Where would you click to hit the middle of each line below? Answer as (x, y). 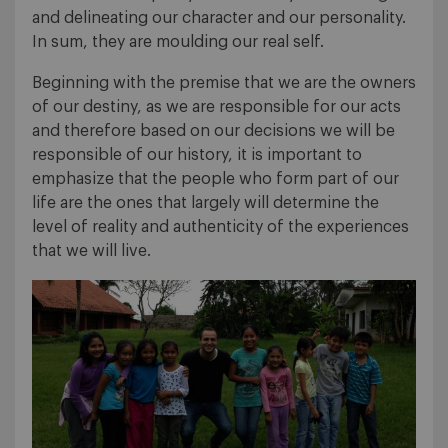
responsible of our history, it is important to (197, 155)
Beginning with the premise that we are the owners (224, 83)
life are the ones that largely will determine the (205, 203)
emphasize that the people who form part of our (215, 179)
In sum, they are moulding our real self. (178, 42)
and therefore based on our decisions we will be (213, 131)
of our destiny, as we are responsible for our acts (216, 107)
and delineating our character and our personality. (219, 18)
